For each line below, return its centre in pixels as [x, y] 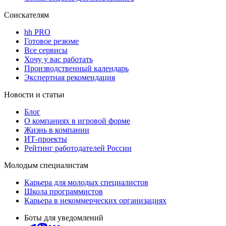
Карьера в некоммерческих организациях [95, 200]
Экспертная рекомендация [70, 77]
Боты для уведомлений [64, 217]
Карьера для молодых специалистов [86, 182]
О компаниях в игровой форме [77, 121]
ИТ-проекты [46, 139]
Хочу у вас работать [59, 59]
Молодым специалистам [46, 165]
